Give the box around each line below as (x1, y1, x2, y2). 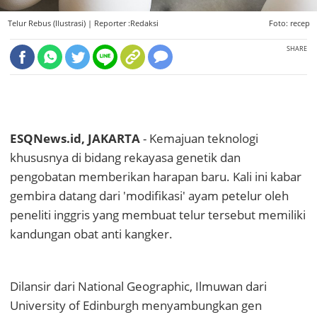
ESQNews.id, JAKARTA (10, 130, 140, 147)
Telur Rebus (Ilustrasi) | (7, 18, 94, 29)
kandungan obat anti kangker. (10, 226, 173, 243)
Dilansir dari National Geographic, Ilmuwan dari (10, 278, 267, 295)
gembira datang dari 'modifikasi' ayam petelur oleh (10, 188, 289, 204)
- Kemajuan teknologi (140, 130, 258, 147)
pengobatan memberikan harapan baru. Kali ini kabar (10, 168, 301, 185)
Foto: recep (268, 18, 310, 29)
